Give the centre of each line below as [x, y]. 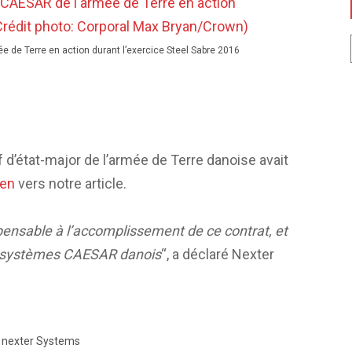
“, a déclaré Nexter [218, 254]
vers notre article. [71, 183]
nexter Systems [41, 341]
